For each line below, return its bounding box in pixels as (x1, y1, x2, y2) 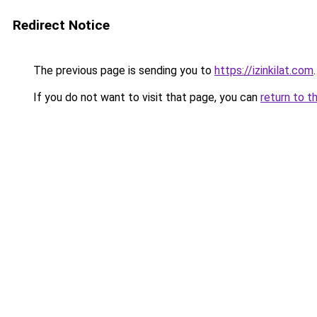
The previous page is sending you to (30, 64, 214, 77)
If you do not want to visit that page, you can (30, 91, 260, 104)
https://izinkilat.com (214, 64, 313, 77)
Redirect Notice (13, 17, 110, 33)
